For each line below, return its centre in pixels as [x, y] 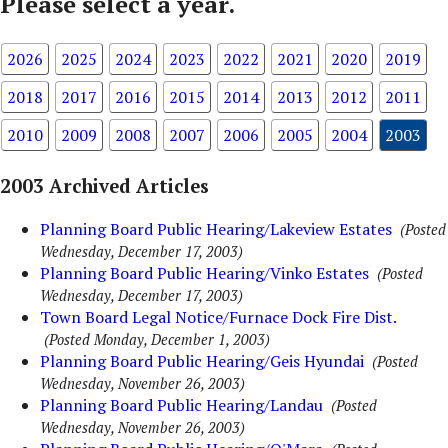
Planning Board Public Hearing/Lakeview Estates [216, 228]
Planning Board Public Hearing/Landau [181, 404]
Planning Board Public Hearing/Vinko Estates [204, 272]
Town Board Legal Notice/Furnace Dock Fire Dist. [218, 316]
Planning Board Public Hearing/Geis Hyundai [202, 360]
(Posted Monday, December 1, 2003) [157, 339]
